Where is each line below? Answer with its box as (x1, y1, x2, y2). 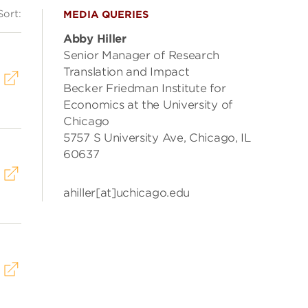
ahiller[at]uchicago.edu (63, 186, 190, 199)
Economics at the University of (63, 98, 232, 111)
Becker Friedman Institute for (63, 82, 226, 95)
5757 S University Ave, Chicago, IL (63, 131, 251, 144)
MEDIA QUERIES (63, 9, 148, 20)
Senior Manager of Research (63, 49, 220, 62)
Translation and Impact (63, 65, 190, 78)
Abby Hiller (63, 32, 126, 45)
